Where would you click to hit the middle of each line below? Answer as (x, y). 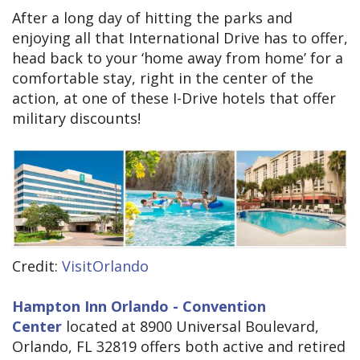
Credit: (37, 266)
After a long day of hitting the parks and (152, 18)
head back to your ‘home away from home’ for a (178, 58)
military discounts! (76, 119)
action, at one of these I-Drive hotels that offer (174, 98)
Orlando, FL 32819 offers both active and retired (179, 347)
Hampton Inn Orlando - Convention (139, 307)
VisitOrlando (105, 266)
